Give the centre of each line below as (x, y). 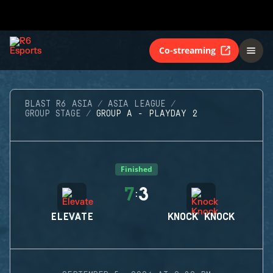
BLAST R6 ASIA (59, 104)
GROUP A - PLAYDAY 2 (147, 114)
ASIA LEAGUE (137, 104)
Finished (136, 169)
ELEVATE (72, 217)
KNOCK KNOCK (201, 217)
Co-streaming (187, 50)
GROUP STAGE (53, 114)
